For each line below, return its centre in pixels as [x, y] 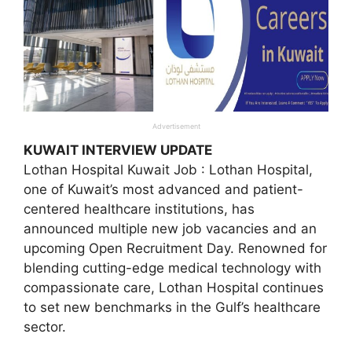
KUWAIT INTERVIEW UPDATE [118, 150]
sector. [45, 326]
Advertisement [176, 126]
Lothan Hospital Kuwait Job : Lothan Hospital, [168, 169]
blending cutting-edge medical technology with [172, 268]
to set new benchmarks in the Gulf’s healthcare [172, 307]
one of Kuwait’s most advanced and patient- [163, 189]
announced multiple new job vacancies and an [170, 228]
